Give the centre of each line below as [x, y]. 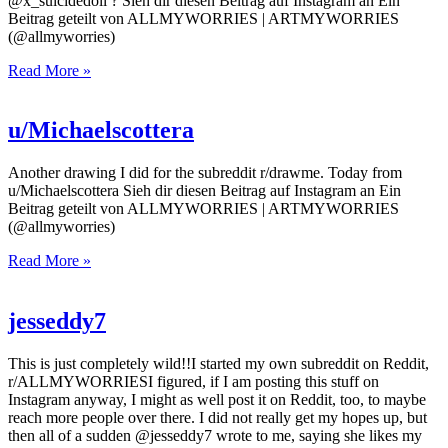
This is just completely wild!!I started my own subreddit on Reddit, [218, 364]
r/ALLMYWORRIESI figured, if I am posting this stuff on [193, 382]
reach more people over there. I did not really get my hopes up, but [217, 418]
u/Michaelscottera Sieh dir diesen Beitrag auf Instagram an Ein [204, 191]
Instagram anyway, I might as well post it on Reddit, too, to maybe [217, 400]
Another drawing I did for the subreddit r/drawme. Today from [205, 173]
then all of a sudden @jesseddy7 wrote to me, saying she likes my [215, 436]
